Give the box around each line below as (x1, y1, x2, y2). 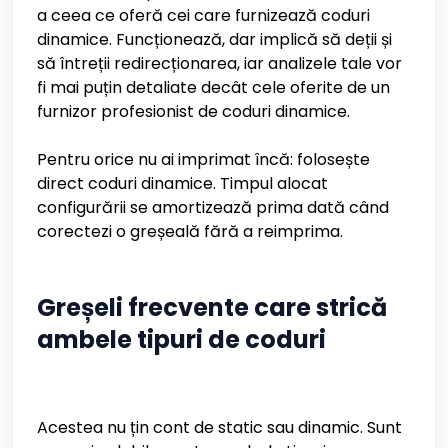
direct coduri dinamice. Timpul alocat (37, 172, 328, 195)
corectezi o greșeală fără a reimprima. (37, 220, 343, 243)
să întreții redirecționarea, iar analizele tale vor (37, 52, 402, 75)
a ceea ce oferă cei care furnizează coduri (37, 4, 370, 27)
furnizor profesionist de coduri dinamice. (37, 100, 350, 123)
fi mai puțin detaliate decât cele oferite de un (37, 76, 390, 99)
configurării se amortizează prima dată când (37, 196, 389, 219)
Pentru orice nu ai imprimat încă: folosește (37, 148, 370, 171)
